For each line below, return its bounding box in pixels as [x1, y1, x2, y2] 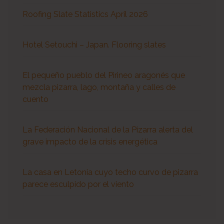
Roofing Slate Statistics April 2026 [22, 9, 148, 19]
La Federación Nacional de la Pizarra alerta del [22, 125, 193, 135]
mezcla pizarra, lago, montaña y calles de [22, 82, 175, 92]
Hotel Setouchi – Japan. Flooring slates [22, 40, 166, 50]
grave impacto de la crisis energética [22, 137, 157, 147]
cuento [22, 94, 48, 104]
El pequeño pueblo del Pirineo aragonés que [22, 70, 185, 80]
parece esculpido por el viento [22, 179, 134, 189]
